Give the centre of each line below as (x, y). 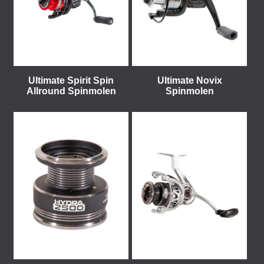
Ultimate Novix (189, 80)
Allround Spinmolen (71, 91)
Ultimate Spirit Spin (71, 80)
